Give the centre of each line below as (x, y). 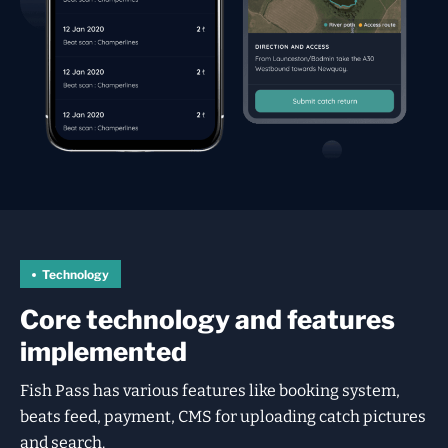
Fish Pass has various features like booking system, (210, 391)
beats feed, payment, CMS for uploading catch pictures (223, 417)
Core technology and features (207, 320)
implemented (103, 352)
